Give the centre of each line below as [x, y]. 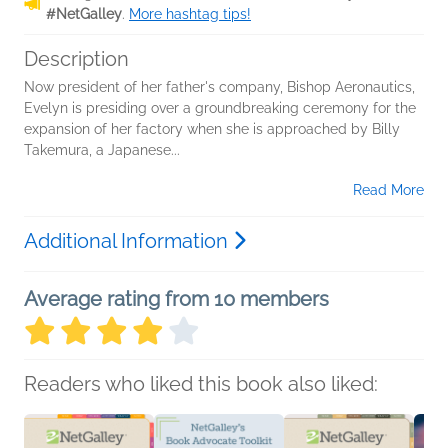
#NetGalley [84, 14]
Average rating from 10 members [176, 299]
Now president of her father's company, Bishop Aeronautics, [219, 87]
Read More [388, 190]
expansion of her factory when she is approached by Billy [212, 129]
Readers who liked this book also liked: [201, 384]
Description [76, 59]
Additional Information [128, 241]
